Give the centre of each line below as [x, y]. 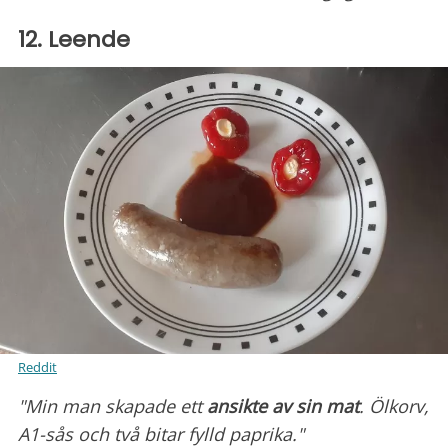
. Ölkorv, [394, 406]
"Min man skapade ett [112, 406]
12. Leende [74, 39]
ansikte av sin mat [283, 406]
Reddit [37, 367]
